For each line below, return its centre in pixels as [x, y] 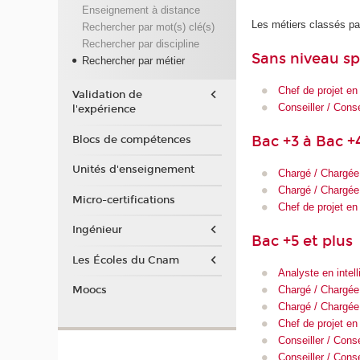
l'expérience [104, 110]
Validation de [107, 95]
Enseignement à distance [141, 10]
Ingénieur [97, 230]
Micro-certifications [123, 200]
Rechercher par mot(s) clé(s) [148, 27]
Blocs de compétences [131, 139]
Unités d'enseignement [133, 170]
